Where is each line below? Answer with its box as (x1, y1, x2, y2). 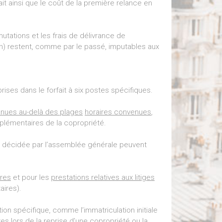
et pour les (11, 173, 51, 182)
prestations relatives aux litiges (51, 173, 155, 182)
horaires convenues (85, 108, 151, 117)
